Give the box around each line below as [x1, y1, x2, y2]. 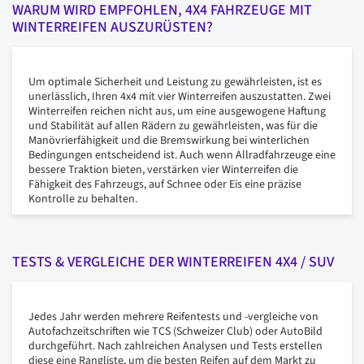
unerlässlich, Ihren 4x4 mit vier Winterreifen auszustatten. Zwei [28, 89, 331, 106]
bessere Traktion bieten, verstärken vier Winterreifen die [28, 162, 298, 179]
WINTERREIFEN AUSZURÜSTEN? [12, 17, 213, 38]
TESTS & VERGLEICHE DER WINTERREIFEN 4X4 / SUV [12, 252, 334, 273]
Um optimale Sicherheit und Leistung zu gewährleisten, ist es [28, 74, 322, 91]
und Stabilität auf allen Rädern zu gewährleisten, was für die [28, 118, 318, 135]
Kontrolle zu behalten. [28, 191, 137, 208]
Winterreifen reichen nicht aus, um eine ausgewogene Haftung [28, 103, 326, 120]
